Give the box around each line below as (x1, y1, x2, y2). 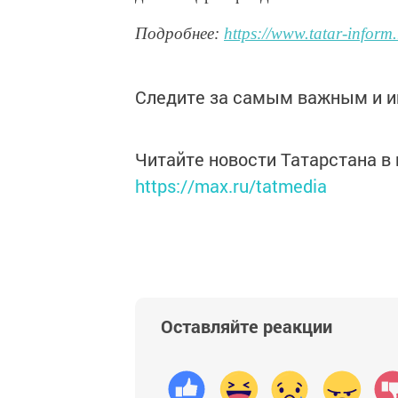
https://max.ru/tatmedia (135, 173, 327, 197)
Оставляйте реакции (161, 314, 332, 338)
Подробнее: (135, 23, 224, 43)
